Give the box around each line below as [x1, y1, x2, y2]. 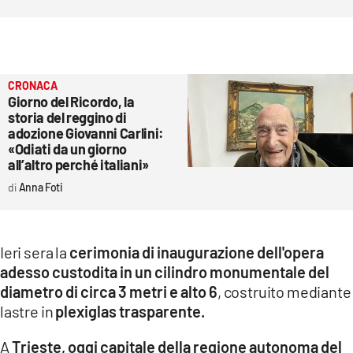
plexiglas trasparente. [55, 301, 206, 321]
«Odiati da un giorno [8, 139, 127, 158]
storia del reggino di [8, 108, 127, 126]
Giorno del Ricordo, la [8, 92, 135, 110]
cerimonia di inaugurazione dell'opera [69, 242, 324, 262]
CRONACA [8, 78, 58, 92]
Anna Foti [18, 180, 64, 194]
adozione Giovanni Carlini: [8, 124, 164, 142]
